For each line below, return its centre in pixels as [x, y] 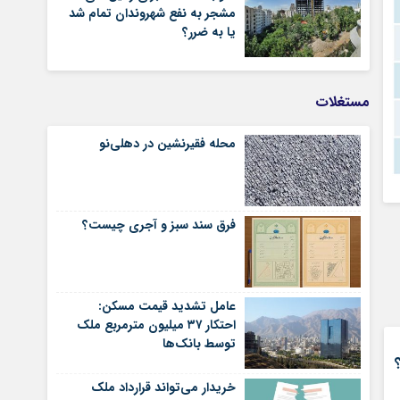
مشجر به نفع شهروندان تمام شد [153, 13]
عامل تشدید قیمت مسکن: [167, 306]
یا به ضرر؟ [209, 32]
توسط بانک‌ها [200, 344]
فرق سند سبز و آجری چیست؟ [159, 225]
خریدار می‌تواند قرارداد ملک [164, 387]
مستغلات [343, 102]
